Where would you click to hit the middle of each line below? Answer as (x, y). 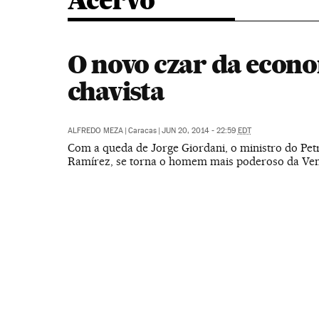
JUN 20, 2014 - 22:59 (199, 131)
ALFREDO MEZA (95, 131)
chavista (116, 91)
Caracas (142, 131)
